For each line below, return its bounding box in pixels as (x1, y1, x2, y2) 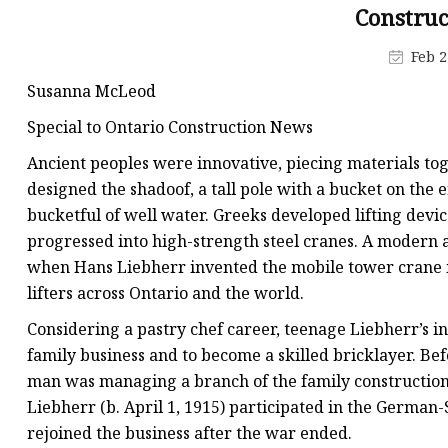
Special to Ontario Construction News (27, 116, 313, 139)
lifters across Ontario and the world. (27, 282, 304, 305)
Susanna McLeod (27, 80, 156, 103)
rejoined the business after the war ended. (27, 422, 352, 445)
